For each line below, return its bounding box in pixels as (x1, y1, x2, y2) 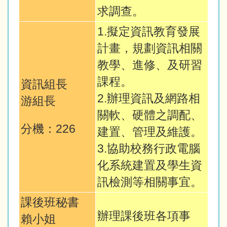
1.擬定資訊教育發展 (97, 25, 200, 39)
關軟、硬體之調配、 (97, 109, 202, 122)
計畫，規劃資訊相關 (97, 42, 202, 55)
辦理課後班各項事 (97, 210, 191, 223)
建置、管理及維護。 (97, 126, 202, 139)
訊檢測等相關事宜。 (97, 176, 202, 189)
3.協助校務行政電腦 (97, 142, 200, 156)
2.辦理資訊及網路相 (97, 92, 200, 105)
